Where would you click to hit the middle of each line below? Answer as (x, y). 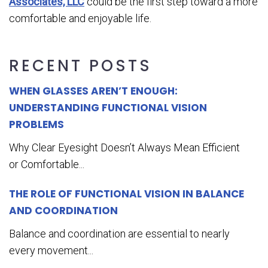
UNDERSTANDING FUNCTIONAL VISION (108, 108)
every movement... (51, 251)
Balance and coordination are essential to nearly (119, 234)
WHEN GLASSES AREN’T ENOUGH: (93, 91)
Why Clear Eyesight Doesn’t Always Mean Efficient (124, 148)
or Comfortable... (47, 165)
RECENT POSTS (80, 66)
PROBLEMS (36, 125)
